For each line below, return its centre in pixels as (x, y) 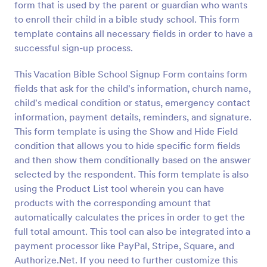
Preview (133, 12)
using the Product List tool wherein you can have (119, 188)
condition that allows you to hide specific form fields (127, 145)
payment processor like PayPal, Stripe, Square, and (124, 246)
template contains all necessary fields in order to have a (133, 33)
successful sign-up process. (74, 48)
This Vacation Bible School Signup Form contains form (131, 74)
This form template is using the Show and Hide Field (126, 131)
